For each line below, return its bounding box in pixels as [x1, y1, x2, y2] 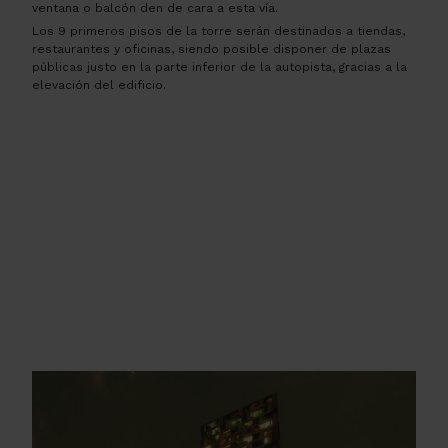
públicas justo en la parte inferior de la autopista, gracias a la [32, 60, 407, 75]
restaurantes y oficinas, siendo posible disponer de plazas [32, 42, 391, 57]
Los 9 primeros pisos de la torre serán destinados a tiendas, [32, 24, 405, 39]
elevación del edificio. [32, 78, 166, 93]
